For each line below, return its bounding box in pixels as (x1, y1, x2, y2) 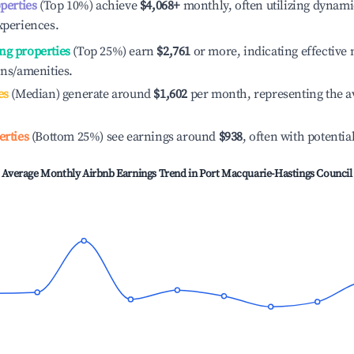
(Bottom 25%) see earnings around (28, 129, 219, 145)
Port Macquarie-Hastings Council (199, 167, 352, 181)
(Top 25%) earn (70, 43, 154, 59)
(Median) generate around (8, 86, 151, 102)
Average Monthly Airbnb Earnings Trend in (2, 167, 199, 181)
